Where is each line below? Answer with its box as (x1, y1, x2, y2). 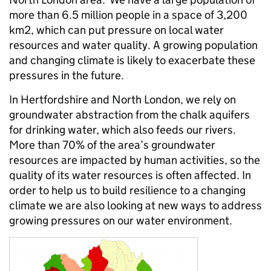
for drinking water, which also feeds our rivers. (9, 123, 236, 137)
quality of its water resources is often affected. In (9, 168, 251, 182)
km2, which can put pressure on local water (9, 23, 224, 37)
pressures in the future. (9, 68, 124, 82)
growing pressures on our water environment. (9, 214, 232, 227)
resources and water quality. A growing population (9, 38, 258, 52)
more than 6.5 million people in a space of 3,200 (9, 8, 247, 22)
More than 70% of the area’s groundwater (9, 138, 215, 152)
